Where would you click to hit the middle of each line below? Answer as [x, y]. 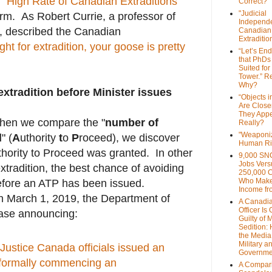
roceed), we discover [129, 138]
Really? [251, 123]
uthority [39, 138]
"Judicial [253, 14]
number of [132, 123]
